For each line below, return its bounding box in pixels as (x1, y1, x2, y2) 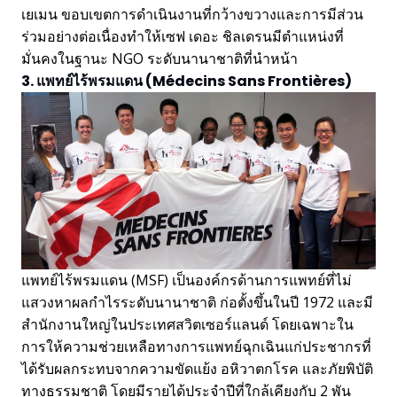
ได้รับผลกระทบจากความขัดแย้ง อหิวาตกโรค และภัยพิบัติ (21, 358, 373, 378)
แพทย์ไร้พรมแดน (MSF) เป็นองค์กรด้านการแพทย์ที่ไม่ (21, 269, 352, 290)
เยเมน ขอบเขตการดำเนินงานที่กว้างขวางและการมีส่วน (21, 4, 363, 24)
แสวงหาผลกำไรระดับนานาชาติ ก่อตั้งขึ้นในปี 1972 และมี (21, 292, 373, 312)
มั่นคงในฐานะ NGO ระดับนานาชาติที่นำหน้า (21, 48, 298, 68)
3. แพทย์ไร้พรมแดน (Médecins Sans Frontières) (21, 70, 352, 91)
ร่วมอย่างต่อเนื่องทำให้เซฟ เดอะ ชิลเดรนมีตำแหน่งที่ (21, 26, 344, 46)
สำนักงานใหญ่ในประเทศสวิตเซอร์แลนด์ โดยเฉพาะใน (21, 314, 354, 334)
